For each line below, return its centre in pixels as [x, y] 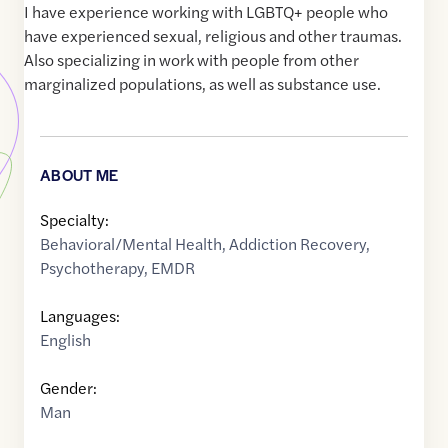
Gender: [68, 388]
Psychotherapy [92, 268]
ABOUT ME [79, 175]
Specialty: [74, 220]
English [65, 340]
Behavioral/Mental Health [131, 244]
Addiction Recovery [297, 244]
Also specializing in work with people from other [191, 60]
